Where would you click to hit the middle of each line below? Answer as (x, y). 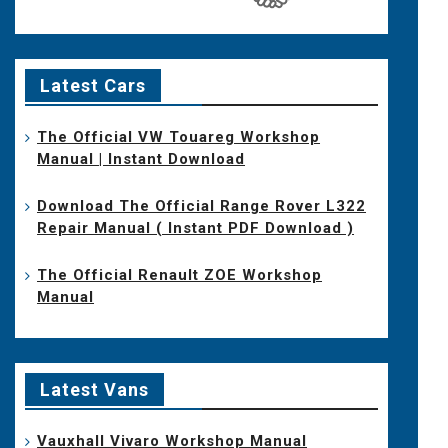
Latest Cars (93, 85)
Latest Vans (95, 389)
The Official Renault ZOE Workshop (180, 274)
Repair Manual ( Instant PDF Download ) (196, 227)
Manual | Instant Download (141, 158)
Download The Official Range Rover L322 (202, 205)
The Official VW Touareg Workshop (179, 136)
